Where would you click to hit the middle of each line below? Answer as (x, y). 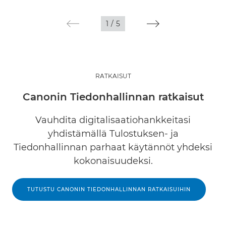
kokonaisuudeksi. (113, 161)
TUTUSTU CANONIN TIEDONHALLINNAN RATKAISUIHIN (109, 190)
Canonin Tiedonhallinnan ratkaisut (113, 97)
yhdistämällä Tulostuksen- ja (113, 134)
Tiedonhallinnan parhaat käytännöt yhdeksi (113, 148)
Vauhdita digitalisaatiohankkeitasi (113, 120)
